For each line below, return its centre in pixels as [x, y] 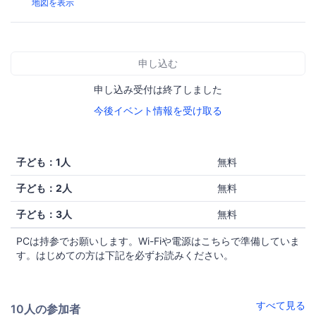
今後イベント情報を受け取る [158, 110]
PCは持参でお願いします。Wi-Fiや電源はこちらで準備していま [158, 241]
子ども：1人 [43, 162]
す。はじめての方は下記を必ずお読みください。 [125, 255]
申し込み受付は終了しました [158, 89]
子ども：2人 [44, 188]
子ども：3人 [44, 214]
